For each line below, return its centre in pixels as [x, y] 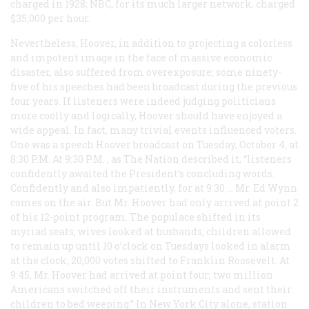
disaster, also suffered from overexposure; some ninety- [146, 72]
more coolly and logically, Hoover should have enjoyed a [146, 115]
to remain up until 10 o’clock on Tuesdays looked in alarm [151, 246]
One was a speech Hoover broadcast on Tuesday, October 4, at [154, 144]
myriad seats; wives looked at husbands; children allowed [151, 231]
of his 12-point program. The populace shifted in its [136, 217]
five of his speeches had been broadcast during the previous [154, 86]
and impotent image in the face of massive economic [141, 57]
